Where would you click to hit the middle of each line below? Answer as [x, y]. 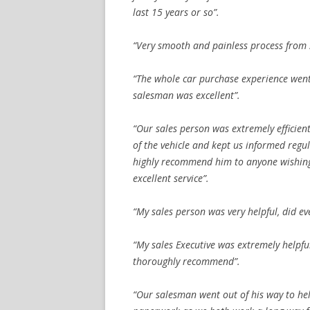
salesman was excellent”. [186, 95]
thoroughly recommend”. [186, 261]
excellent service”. [171, 178]
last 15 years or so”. [176, 12]
